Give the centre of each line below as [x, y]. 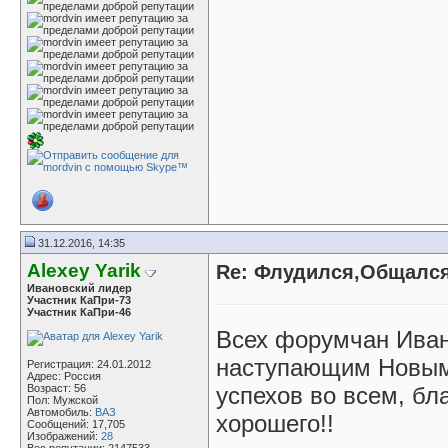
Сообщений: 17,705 [76, 424]
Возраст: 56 [56, 388]
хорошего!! [275, 423]
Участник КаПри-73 [79, 300]
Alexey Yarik [84, 270]
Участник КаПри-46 [79, 312]
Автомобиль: [61, 412]
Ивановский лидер [79, 288]
